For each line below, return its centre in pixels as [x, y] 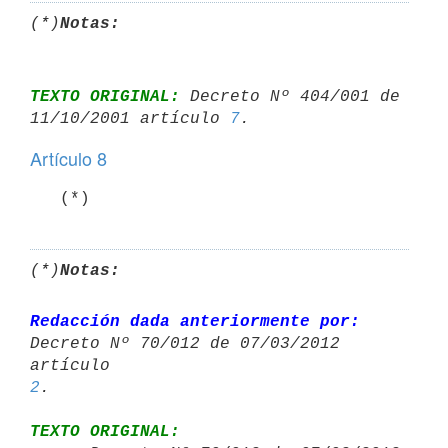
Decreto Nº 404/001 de [290, 96]
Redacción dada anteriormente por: [195, 321]
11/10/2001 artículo [130, 118]
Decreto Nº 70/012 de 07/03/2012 [185, 343]
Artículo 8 [68, 158]
